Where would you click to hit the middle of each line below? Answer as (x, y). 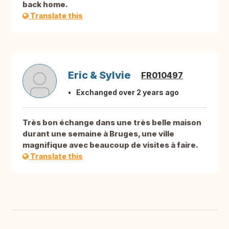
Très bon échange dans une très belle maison (112, 123)
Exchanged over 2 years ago (128, 93)
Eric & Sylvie (99, 75)
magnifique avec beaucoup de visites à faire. (110, 145)
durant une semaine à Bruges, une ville (98, 134)
